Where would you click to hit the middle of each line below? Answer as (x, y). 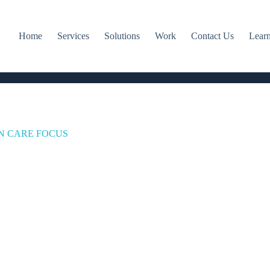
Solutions (122, 36)
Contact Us (212, 36)
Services (73, 36)
